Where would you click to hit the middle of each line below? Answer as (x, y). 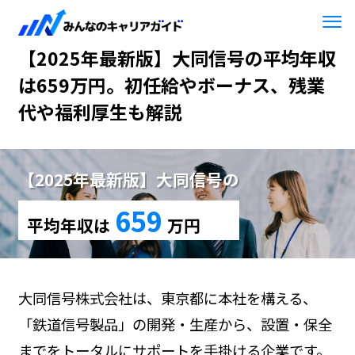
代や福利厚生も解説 (100, 112)
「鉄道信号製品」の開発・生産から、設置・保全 (175, 324)
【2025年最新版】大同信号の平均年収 (177, 58)
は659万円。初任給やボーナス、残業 (171, 85)
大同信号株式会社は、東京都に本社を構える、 (167, 298)
